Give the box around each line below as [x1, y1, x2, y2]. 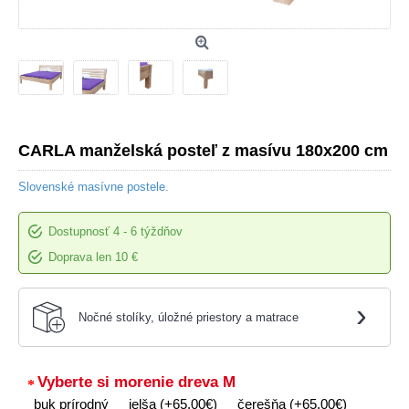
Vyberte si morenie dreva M [37, 372, 236, 391]
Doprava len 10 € [45, 249, 138, 264]
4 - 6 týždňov [113, 224, 183, 238]
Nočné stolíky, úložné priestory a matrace [79, 309, 299, 324]
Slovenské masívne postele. [18, 179, 169, 194]
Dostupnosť [48, 224, 110, 238]
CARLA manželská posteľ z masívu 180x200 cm [18, 141, 388, 160]
